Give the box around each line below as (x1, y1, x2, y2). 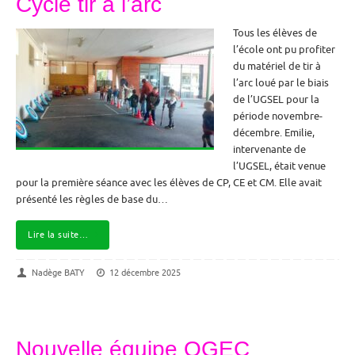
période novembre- (233, 109, 323, 123)
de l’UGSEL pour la (233, 93, 319, 106)
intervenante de (233, 143, 306, 156)
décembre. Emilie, (233, 126, 315, 139)
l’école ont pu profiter (233, 43, 335, 56)
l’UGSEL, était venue (233, 159, 326, 173)
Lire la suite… (28, 229, 88, 241)
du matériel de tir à (233, 59, 321, 73)
